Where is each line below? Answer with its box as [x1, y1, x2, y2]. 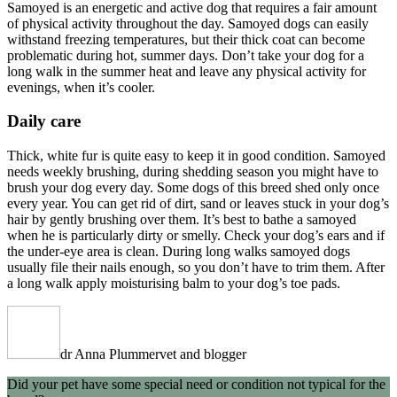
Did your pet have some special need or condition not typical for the [7, 377, 385, 393]
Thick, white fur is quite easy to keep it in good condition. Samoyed [7, 148, 385, 164]
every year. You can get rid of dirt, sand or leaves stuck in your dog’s [7, 196, 389, 212]
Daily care [7, 112, 81, 131]
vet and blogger [160, 346, 246, 362]
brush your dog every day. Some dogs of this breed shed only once [7, 180, 379, 196]
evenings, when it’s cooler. [7, 79, 155, 95]
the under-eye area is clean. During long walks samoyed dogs [7, 244, 350, 260]
